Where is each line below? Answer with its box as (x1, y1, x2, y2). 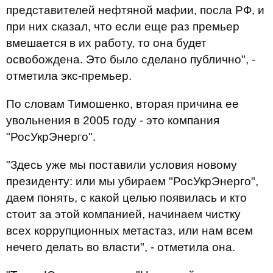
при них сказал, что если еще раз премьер (6, 20, 239, 33)
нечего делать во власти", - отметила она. (6, 241, 235, 253)
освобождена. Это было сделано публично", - (6, 53, 255, 66)
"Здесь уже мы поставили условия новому (6, 158, 237, 171)
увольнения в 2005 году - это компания (6, 114, 219, 127)
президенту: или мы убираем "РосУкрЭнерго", (6, 175, 258, 188)
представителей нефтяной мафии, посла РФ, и (6, 4, 264, 16)
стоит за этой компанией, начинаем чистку (6, 208, 241, 221)
